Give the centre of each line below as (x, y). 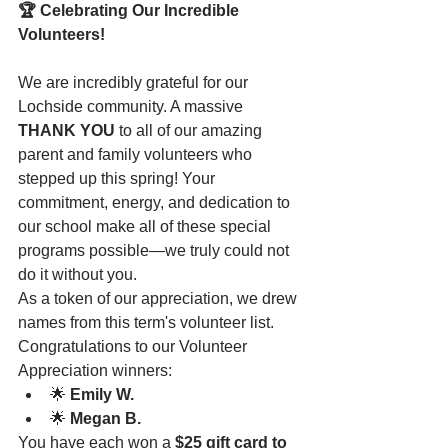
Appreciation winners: (95, 370)
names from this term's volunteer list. (148, 322)
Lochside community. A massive (132, 106)
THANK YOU (66, 130)
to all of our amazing (190, 130)
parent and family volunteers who (137, 154)
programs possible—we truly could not (155, 250)
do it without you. (77, 274)
